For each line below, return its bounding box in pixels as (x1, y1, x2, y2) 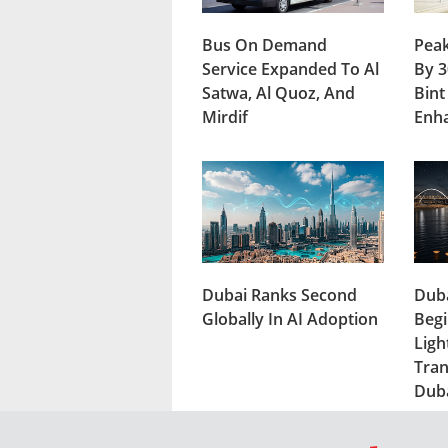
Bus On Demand (202, 33, 327, 56)
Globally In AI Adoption (202, 307, 378, 330)
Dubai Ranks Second (202, 283, 357, 306)
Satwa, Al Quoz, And (202, 81, 355, 104)
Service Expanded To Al (202, 57, 379, 80)
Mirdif (202, 105, 248, 128)
